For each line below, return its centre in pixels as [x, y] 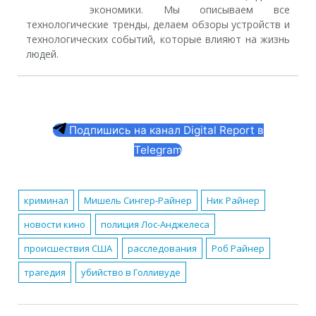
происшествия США [68, 249]
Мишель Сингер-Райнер [138, 201]
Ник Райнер [233, 201]
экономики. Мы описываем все [190, 10]
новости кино [55, 225]
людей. [42, 54]
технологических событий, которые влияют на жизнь [158, 39]
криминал [47, 201]
